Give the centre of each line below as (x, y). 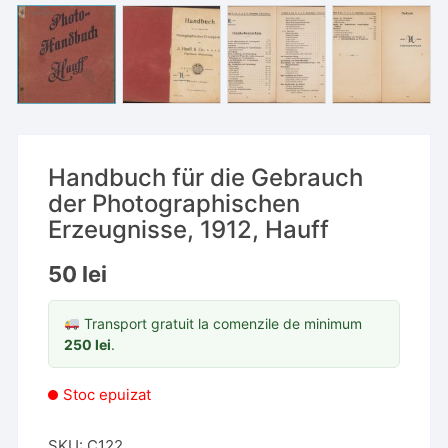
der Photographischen (174, 203)
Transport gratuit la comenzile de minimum (221, 323)
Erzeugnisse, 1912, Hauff (189, 229)
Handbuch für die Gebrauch (206, 177)
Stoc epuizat (107, 394)
